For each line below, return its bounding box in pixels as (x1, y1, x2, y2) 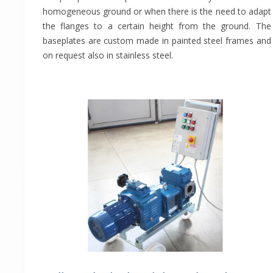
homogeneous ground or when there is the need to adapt (43, 5, 271, 18)
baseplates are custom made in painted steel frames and (43, 35, 271, 47)
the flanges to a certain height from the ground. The (43, 20, 271, 32)
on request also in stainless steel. (43, 49, 173, 62)
